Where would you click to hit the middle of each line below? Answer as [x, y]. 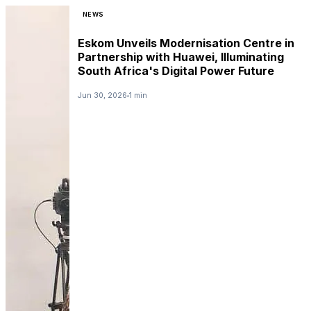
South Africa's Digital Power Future [176, 70]
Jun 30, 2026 [102, 96]
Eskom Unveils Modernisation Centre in [186, 43]
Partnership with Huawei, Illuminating [181, 57]
